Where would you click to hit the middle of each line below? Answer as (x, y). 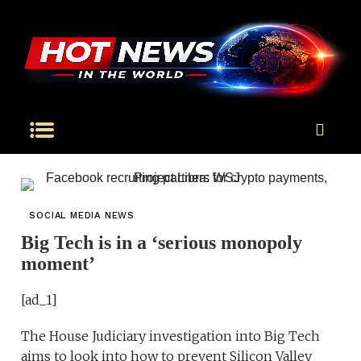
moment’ (58, 264)
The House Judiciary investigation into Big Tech (171, 336)
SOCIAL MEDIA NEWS (82, 216)
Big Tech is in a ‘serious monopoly (162, 243)
